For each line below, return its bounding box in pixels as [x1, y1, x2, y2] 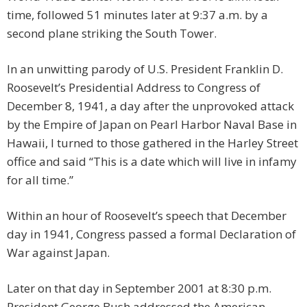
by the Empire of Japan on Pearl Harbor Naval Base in [7, 116, 297, 133]
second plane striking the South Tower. [7, 25, 217, 42]
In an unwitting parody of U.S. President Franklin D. [7, 61, 283, 77]
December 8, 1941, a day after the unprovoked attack [7, 98, 294, 114]
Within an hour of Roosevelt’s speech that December [7, 208, 286, 224]
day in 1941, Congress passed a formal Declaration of [7, 226, 296, 243]
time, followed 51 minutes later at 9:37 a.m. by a [7, 7, 268, 23]
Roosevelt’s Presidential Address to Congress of [7, 79, 260, 96]
